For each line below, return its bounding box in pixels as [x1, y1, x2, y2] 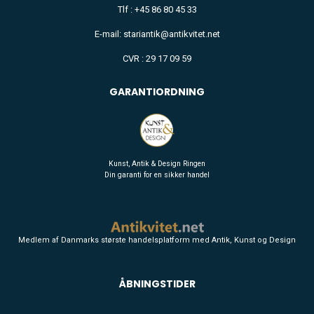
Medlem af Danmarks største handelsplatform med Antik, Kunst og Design [18, 235, 296, 245]
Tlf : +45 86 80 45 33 [117, 4, 197, 15]
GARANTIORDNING [109, 85, 205, 100]
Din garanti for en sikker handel [104, 170, 210, 180]
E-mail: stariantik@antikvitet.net [94, 29, 220, 40]
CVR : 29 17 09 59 [123, 53, 191, 64]
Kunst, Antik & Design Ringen [109, 159, 205, 169]
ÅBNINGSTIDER [118, 276, 196, 291]
